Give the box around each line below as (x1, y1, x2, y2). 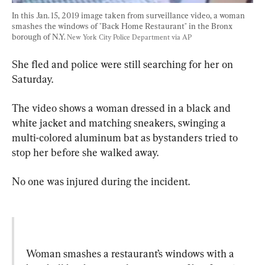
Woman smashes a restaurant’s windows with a (26, 247, 237, 260)
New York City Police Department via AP (67, 33, 192, 41)
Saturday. (12, 72, 53, 85)
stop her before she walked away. (12, 146, 159, 159)
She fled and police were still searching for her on (12, 57, 235, 70)
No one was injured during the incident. (12, 174, 190, 188)
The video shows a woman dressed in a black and (12, 101, 233, 114)
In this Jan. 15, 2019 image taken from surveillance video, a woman (12, 10, 247, 20)
